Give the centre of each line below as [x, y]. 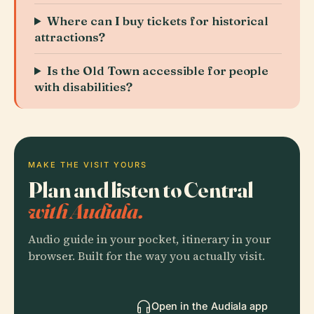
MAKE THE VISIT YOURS [88, 165]
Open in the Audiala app [209, 306]
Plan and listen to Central [141, 190]
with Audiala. [86, 211]
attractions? [70, 37]
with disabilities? [83, 87]
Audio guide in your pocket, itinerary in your [149, 239]
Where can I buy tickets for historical [158, 21]
